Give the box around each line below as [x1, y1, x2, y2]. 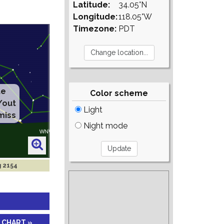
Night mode [81, 121, 128, 130]
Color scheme [90, 88, 148, 98]
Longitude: [73, 12, 118, 21]
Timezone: [73, 24, 117, 33]
